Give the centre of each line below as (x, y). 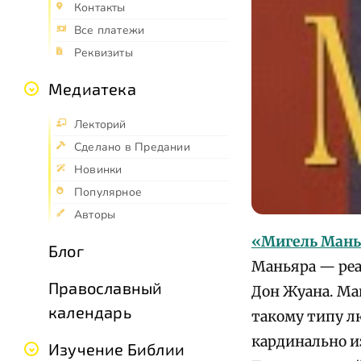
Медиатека (92, 89)
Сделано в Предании (132, 147)
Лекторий (100, 125)
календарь (90, 312)
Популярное (108, 193)
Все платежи (110, 31)
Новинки (98, 170)
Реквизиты (104, 53)
